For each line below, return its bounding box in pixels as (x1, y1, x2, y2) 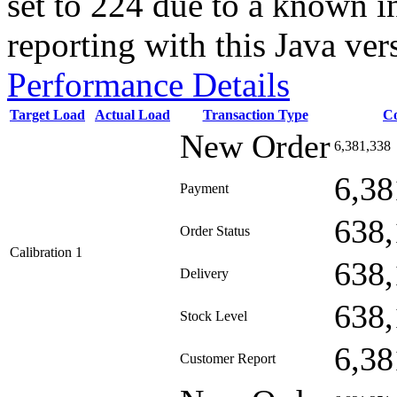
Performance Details (7, 66, 290, 104)
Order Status (180, 223, 250, 238)
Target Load (10, 107, 85, 122)
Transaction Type (202, 107, 308, 122)
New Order (180, 128, 331, 165)
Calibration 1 (10, 245, 82, 260)
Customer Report (180, 351, 276, 366)
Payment (180, 181, 229, 196)
